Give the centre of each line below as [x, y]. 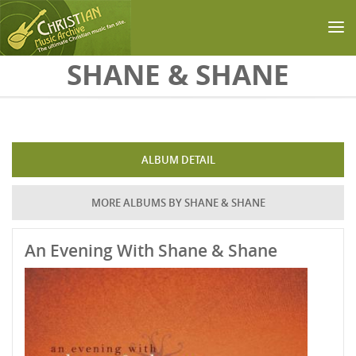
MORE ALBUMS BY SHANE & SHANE [178, 203]
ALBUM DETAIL [178, 160]
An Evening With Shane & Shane [151, 250]
